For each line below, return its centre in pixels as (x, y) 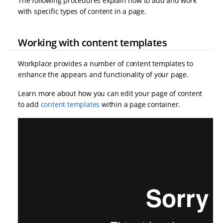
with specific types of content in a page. (82, 11)
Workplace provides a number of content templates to (106, 64)
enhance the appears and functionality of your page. (103, 75)
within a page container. (140, 105)
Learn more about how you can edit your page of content (110, 94)
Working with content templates (92, 42)
